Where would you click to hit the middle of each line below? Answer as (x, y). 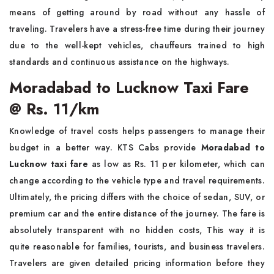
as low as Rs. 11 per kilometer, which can (176, 164)
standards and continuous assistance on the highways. (120, 62)
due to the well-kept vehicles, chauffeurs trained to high (137, 45)
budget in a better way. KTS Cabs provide (105, 147)
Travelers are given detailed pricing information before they (137, 263)
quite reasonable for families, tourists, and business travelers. (137, 246)
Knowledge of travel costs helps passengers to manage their (137, 131)
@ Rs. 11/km (54, 109)
